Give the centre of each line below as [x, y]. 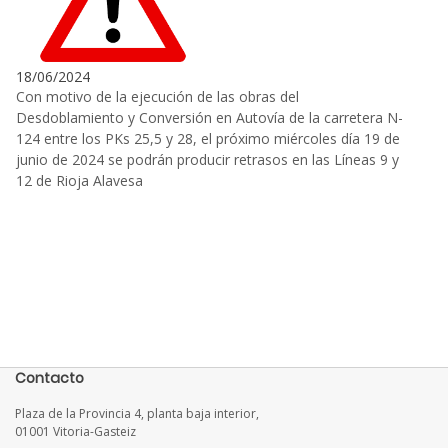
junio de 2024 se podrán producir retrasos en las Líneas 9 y [207, 160]
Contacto [49, 378]
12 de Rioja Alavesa [79, 181]
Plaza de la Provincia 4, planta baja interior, [137, 414]
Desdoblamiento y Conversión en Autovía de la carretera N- [209, 118]
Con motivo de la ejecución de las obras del [157, 97]
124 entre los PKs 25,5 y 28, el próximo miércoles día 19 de [208, 139]
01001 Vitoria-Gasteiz [75, 432]
